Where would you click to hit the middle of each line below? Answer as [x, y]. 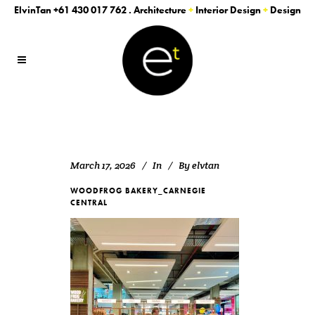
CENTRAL [89, 202]
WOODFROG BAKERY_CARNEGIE [138, 191]
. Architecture [157, 10]
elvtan [206, 165]
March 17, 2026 [103, 165]
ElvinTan [34, 10]
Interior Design [228, 10]
